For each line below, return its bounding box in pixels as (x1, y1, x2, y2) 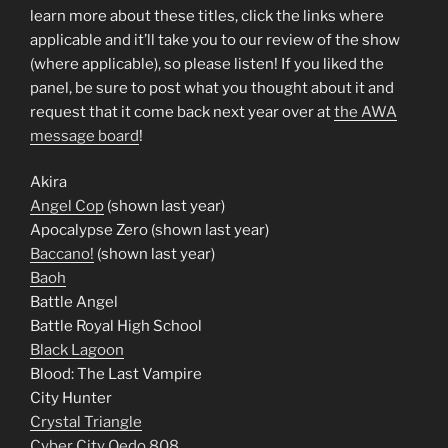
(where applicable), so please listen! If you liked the (30, 54, 384, 73)
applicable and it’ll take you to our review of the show (30, 30, 400, 49)
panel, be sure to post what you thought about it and (30, 78, 394, 97)
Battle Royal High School (30, 317, 202, 335)
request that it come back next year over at (30, 102, 334, 121)
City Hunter (30, 389, 112, 407)
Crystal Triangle (30, 413, 142, 431)
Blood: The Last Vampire (30, 365, 202, 383)
